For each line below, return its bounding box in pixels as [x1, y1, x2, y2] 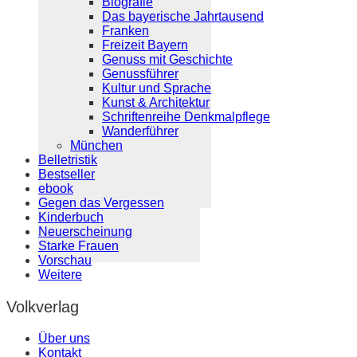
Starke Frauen [38, 238, 119, 253]
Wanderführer [102, 124, 178, 138]
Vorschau [38, 253, 92, 267]
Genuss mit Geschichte [102, 52, 233, 66]
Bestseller [38, 167, 95, 181]
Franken [102, 23, 149, 37]
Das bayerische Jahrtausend [102, 9, 264, 23]
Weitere [38, 267, 82, 281]
